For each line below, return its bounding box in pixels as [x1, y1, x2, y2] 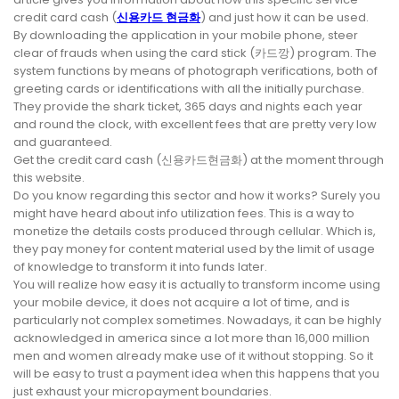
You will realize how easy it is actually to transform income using [13, 276, 380, 294]
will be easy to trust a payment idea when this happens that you [13, 365, 379, 383]
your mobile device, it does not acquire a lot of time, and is [13, 294, 350, 312]
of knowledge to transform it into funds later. [13, 258, 267, 276]
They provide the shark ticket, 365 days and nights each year [13, 98, 362, 116]
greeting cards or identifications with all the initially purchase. [13, 80, 364, 98]
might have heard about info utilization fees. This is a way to [13, 205, 354, 223]
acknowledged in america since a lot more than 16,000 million [13, 330, 370, 347]
